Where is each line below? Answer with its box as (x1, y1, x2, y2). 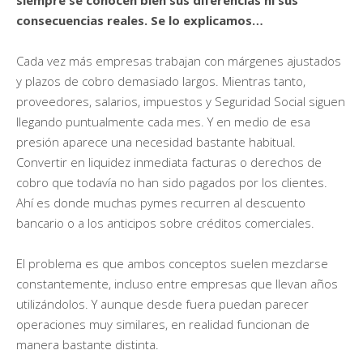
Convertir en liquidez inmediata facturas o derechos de (16, 153, 322, 170)
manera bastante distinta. (16, 335, 159, 352)
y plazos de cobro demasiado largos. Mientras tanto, (16, 72, 305, 89)
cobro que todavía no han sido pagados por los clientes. (16, 173, 327, 190)
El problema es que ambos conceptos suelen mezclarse (16, 254, 328, 271)
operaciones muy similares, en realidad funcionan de (16, 315, 310, 332)
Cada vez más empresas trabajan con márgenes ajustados (16, 52, 341, 69)
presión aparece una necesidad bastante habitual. (16, 133, 296, 150)
